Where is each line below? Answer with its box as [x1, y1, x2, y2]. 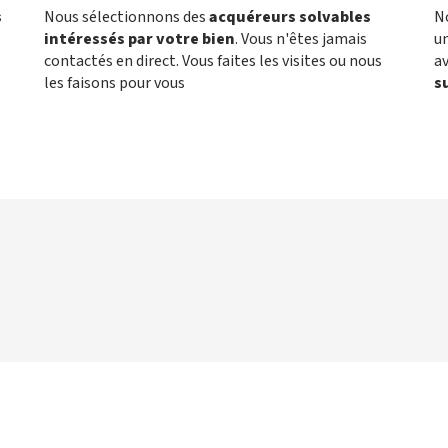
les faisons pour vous [44, 72, 185, 95]
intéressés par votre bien [44, 28, 235, 51]
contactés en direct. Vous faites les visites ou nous [44, 50, 382, 73]
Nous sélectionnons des [44, 6, 209, 29]
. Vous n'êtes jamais [235, 28, 367, 51]
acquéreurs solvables [209, 6, 371, 29]
